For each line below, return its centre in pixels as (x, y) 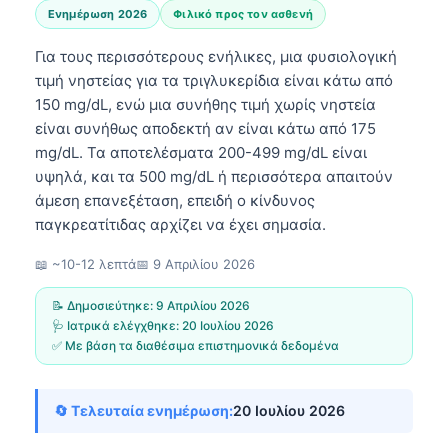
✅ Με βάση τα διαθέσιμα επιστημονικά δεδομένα (195, 345)
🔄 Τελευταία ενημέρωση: (143, 410)
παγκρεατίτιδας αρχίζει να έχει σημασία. (180, 224)
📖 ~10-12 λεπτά (85, 263)
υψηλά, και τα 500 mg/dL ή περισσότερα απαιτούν (214, 176)
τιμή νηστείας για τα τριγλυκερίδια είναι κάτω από (214, 80)
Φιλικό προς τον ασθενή (243, 13)
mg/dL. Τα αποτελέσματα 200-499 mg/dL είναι (201, 152)
